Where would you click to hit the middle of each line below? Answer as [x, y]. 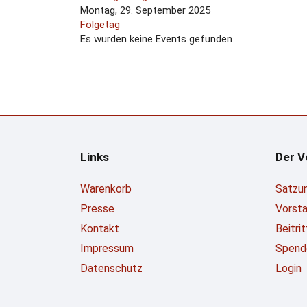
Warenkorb [106, 189]
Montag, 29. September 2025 [145, 10]
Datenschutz [111, 268]
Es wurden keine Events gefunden [156, 39]
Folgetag [100, 25]
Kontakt [100, 229]
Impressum [107, 248]
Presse [97, 209]
